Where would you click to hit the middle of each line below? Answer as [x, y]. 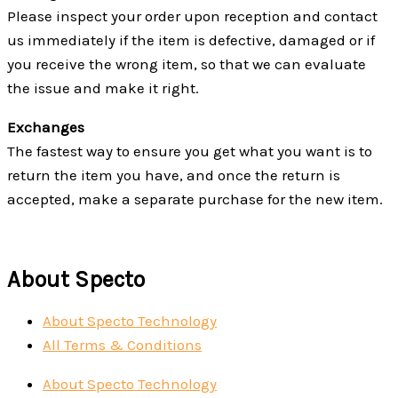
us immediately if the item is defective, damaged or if [191, 40]
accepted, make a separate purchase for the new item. [195, 199]
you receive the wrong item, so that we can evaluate [187, 64]
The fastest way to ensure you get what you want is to [190, 151]
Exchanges [46, 127]
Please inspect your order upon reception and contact [192, 16]
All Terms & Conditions [122, 345]
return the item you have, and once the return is [174, 175]
